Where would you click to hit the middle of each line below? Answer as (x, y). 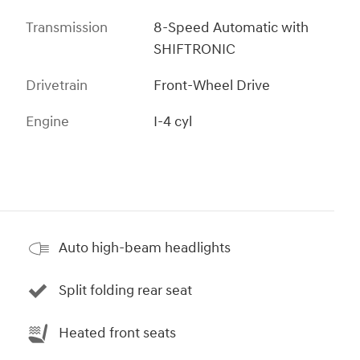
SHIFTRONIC (195, 49)
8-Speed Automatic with (231, 27)
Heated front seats (117, 333)
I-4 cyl (173, 121)
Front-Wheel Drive (212, 85)
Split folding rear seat (125, 291)
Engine (47, 121)
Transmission (67, 27)
